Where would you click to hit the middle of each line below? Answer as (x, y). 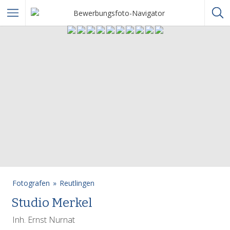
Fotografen (31, 183)
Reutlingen (77, 183)
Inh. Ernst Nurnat (44, 220)
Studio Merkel (52, 203)
